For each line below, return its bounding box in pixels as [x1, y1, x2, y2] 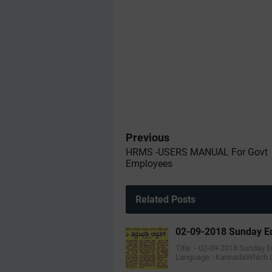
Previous [126, 131, 169, 144]
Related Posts [135, 194, 195, 205]
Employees [126, 158, 172, 169]
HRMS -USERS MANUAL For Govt [126, 146, 268, 158]
